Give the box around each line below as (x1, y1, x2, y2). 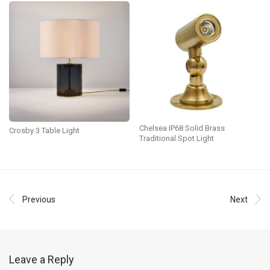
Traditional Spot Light (139, 134, 214, 143)
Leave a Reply (9, 253, 74, 266)
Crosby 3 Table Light (9, 126, 80, 136)
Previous (22, 195, 55, 205)
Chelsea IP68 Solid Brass (139, 124, 225, 133)
